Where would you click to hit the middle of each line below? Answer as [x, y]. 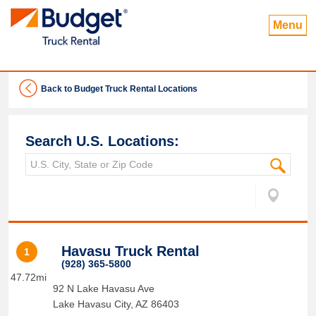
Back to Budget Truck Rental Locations [119, 89]
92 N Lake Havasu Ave [103, 288]
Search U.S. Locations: [102, 141]
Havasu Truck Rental [130, 251]
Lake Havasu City [91, 304]
